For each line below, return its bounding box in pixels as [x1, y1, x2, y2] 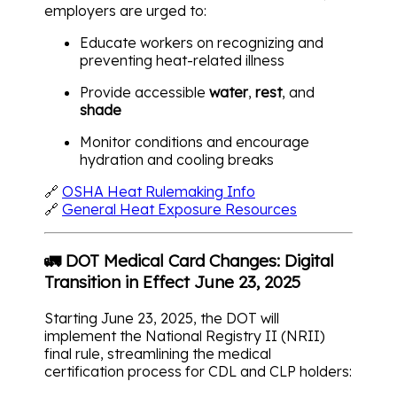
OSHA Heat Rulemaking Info [62, 182, 255, 200]
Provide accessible [80, 82, 209, 101]
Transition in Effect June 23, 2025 [44, 271, 300, 293]
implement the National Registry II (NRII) [44, 327, 325, 346]
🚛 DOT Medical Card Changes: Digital [44, 250, 334, 272]
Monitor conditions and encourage [80, 132, 309, 151]
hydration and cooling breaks [80, 150, 274, 168]
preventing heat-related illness [80, 51, 284, 69]
